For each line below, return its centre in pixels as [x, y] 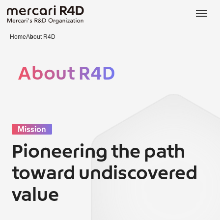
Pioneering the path [98, 152]
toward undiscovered [104, 174]
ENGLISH [140, 22]
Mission [32, 130]
